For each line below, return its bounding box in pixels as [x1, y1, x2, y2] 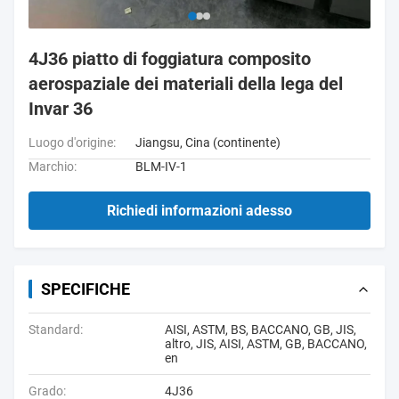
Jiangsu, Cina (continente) [135, 135, 281, 150]
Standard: [28, 322, 83, 337]
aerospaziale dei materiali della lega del [28, 73, 343, 94]
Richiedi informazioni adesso [107, 202, 292, 219]
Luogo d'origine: [28, 135, 116, 150]
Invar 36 [28, 98, 93, 119]
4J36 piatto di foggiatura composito [28, 48, 311, 69]
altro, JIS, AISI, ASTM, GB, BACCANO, [165, 337, 367, 351]
